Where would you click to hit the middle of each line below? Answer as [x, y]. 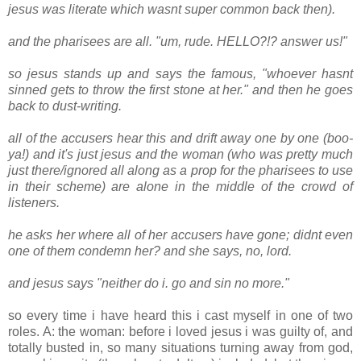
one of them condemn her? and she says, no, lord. [150, 251]
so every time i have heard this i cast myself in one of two [180, 316]
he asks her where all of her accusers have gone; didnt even [180, 235]
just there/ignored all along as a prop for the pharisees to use [180, 171]
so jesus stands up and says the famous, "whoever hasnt [180, 74]
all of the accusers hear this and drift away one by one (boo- [180, 139]
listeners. [34, 203]
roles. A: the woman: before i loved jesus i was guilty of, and [180, 332]
